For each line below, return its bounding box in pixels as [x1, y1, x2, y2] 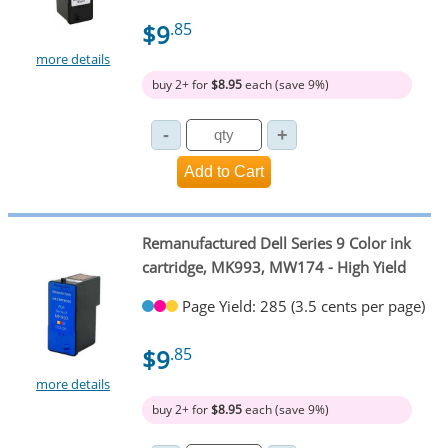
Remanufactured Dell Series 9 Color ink [141, 233, 411, 254]
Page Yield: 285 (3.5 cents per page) [181, 296, 425, 317]
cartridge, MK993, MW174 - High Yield [141, 257, 406, 278]
